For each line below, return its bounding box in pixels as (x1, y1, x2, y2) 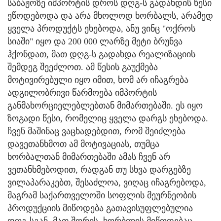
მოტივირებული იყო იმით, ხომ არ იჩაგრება (7, 74, 188, 85)
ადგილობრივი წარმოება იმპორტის (7, 87, 157, 98)
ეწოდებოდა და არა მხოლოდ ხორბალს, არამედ (7, 10, 213, 21)
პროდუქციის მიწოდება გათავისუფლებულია (7, 203, 193, 213)
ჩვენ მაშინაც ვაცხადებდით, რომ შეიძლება (7, 126, 185, 136)
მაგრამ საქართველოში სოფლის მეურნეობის (7, 190, 196, 200)
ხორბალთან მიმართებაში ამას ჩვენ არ (7, 151, 170, 162)
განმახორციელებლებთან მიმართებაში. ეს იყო (7, 100, 203, 110)
